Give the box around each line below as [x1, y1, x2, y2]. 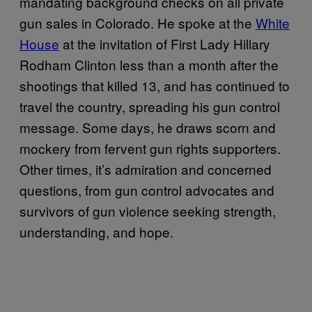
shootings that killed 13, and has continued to [19, 75, 290, 95]
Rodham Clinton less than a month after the [19, 54, 279, 74]
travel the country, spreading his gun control [19, 96, 280, 116]
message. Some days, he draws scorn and [19, 117, 276, 136]
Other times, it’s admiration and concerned [19, 159, 272, 178]
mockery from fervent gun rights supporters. [19, 138, 281, 157]
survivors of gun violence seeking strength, [19, 201, 276, 220]
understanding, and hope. [19, 221, 173, 241]
